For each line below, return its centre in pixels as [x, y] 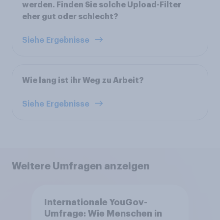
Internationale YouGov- [96, 203]
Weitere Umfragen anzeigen [81, 166]
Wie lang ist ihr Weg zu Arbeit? [83, 80]
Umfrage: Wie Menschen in [103, 214]
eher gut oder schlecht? [70, 16]
